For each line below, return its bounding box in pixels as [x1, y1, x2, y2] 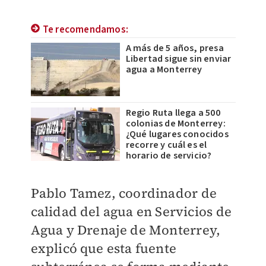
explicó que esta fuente [30, 239, 177, 257]
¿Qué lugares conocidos [125, 128, 229, 141]
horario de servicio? [125, 149, 212, 162]
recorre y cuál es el [125, 138, 207, 151]
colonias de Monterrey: [125, 117, 226, 130]
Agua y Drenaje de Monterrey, [30, 221, 221, 239]
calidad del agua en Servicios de [30, 202, 232, 220]
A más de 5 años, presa [125, 42, 224, 55]
